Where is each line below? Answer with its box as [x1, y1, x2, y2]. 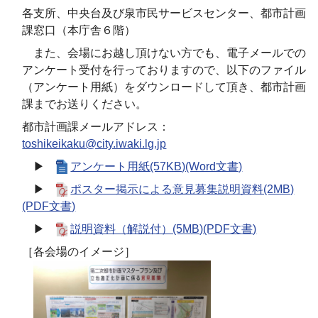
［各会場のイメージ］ [22, 246, 136, 258]
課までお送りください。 [22, 98, 148, 111]
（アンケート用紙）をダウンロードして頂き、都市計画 [22, 81, 307, 94]
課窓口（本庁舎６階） [22, 24, 136, 37]
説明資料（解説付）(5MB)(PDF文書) [70, 223, 257, 236]
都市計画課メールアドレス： [22, 121, 170, 133]
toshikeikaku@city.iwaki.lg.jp [22, 138, 167, 150]
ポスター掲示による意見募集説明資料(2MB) [70, 183, 295, 196]
